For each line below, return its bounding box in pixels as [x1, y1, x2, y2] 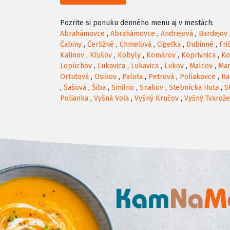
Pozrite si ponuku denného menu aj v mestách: [60, 18, 214, 28]
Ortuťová [60, 72, 89, 82]
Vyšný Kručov [135, 94, 179, 103]
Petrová [148, 72, 174, 82]
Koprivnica [181, 51, 216, 60]
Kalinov [60, 51, 84, 60]
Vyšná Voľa [94, 94, 129, 103]
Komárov [146, 51, 176, 60]
